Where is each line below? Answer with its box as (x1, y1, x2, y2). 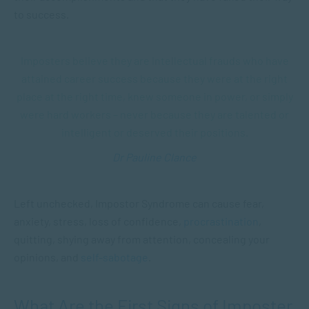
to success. (14, 8, 71, 21)
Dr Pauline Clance (112, 150, 197, 163)
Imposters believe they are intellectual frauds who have (20, 54, 289, 67)
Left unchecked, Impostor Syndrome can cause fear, (14, 197, 264, 210)
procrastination (183, 215, 259, 228)
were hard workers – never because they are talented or (20, 108, 289, 121)
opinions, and (14, 250, 81, 263)
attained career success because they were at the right (21, 72, 288, 85)
